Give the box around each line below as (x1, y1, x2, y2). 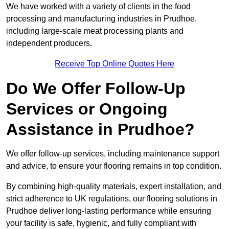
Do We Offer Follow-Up (6, 79, 186, 98)
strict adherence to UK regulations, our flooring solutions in (6, 194, 217, 203)
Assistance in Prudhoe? (6, 120, 195, 139)
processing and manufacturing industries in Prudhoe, (6, 14, 197, 24)
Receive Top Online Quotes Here (55, 59, 174, 68)
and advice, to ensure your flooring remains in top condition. (6, 162, 221, 171)
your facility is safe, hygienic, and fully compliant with (6, 219, 196, 228)
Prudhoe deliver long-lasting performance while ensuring (6, 207, 211, 216)
